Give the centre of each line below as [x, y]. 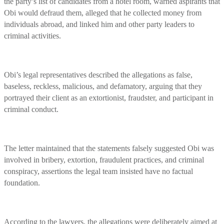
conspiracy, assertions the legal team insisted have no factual [98, 171]
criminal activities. [32, 35]
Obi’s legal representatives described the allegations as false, [98, 74]
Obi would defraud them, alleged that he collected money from [103, 12]
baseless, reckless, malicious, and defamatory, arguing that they [103, 86]
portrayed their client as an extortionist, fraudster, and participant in [109, 97]
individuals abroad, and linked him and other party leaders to [99, 24]
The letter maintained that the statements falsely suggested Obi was [109, 148]
